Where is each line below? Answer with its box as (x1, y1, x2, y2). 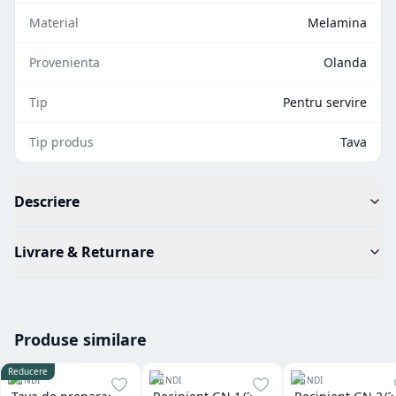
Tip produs (29, 133, 94, 150)
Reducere (8, 365, 48, 377)
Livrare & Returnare (14, 242, 154, 262)
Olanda (324, 54, 367, 71)
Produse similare (14, 329, 147, 350)
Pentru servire (283, 94, 367, 110)
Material (29, 14, 79, 31)
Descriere (14, 192, 80, 211)
